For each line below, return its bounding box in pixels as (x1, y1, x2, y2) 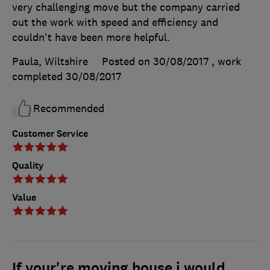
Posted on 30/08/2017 (102, 54, 209, 68)
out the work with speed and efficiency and (12, 15, 218, 29)
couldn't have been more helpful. (12, 30, 170, 44)
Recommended (33, 101, 104, 115)
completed (12, 69, 66, 83)
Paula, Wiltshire (12, 54, 88, 68)
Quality (12, 159, 44, 172)
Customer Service (12, 127, 88, 140)
